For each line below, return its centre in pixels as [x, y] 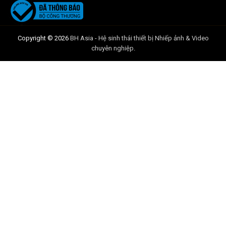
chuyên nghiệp [112, 48]
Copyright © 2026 [44, 38]
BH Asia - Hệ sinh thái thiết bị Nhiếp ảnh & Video [139, 38]
